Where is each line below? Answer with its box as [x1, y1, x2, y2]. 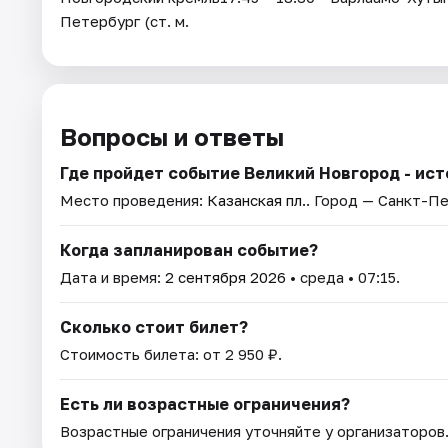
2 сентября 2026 [165, 268, 286, 287]
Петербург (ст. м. [60, 12, 189, 31]
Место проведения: [60, 191, 207, 210]
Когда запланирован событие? [60, 240, 318, 261]
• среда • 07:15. [286, 268, 400, 287]
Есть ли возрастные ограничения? [60, 394, 350, 415]
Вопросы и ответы [60, 122, 284, 152]
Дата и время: [60, 268, 165, 287]
